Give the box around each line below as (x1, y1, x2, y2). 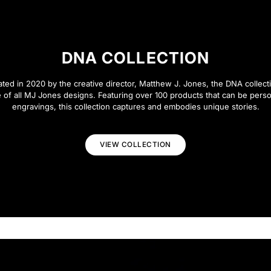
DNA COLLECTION (62, 48, 209, 68)
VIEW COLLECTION (100, 140, 171, 149)
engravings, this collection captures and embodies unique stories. (11, 102, 260, 112)
